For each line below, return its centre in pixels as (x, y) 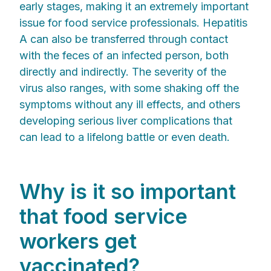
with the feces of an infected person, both (124, 56)
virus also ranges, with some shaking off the (129, 88)
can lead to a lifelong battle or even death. (125, 137)
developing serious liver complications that (126, 121)
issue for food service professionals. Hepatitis (133, 23)
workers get (78, 241)
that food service (103, 216)
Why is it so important (128, 191)
